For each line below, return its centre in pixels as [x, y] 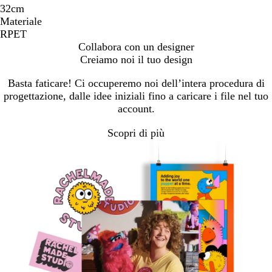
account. [136, 108]
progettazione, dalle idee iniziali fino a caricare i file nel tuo [136, 96]
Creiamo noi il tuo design [136, 59]
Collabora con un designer [136, 46]
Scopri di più [136, 133]
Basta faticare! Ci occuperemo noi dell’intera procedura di [136, 83]
